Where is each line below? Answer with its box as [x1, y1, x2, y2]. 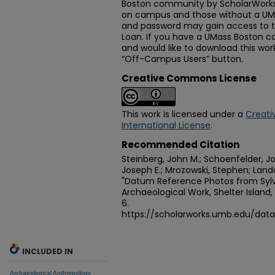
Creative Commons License [122, 72, 257, 85]
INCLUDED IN [22, 246, 73, 257]
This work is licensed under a [122, 108, 246, 120]
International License [122, 119, 211, 131]
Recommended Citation [122, 138, 239, 151]
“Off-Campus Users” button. [122, 53, 243, 65]
